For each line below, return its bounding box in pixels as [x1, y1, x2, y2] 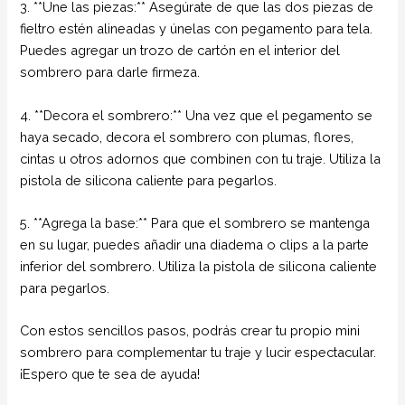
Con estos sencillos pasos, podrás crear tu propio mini [20, 323, 361, 339]
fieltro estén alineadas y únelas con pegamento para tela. [20, 21, 373, 37]
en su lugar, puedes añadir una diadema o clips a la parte [20, 236, 370, 252]
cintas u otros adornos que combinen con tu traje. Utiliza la [20, 150, 381, 166]
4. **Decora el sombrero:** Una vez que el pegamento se [20, 107, 373, 123]
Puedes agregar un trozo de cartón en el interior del [20, 42, 341, 59]
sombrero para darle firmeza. [20, 64, 201, 80]
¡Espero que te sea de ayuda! [20, 366, 201, 382]
